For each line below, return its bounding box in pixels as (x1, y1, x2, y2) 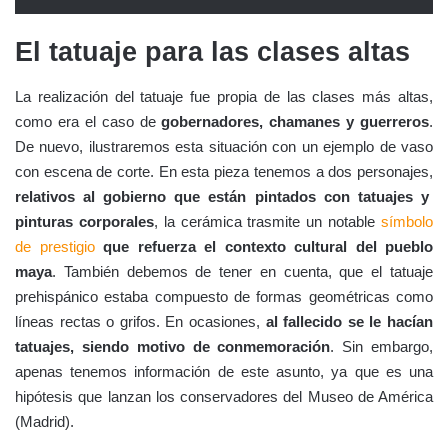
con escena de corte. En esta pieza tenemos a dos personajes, (15, 163, 433, 181)
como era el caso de (15, 113, 162, 131)
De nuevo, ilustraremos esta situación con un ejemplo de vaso (15, 138, 433, 156)
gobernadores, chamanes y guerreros (161, 113, 429, 131)
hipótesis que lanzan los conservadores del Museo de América (15, 388, 433, 406)
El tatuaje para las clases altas (15, 36, 410, 67)
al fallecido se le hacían (265, 313, 434, 331)
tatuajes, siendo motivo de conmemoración (15, 338, 331, 356)
